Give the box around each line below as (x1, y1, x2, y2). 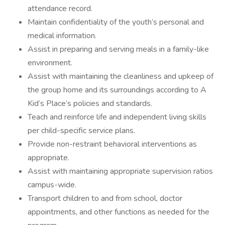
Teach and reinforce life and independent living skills (28, 111, 206, 123)
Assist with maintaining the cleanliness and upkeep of (28, 71, 213, 82)
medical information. (28, 30, 96, 41)
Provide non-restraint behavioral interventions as (28, 139, 197, 150)
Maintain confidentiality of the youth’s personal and (28, 17, 204, 28)
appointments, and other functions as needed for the (28, 206, 209, 217)
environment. (28, 57, 72, 68)
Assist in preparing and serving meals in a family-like (28, 44, 209, 55)
